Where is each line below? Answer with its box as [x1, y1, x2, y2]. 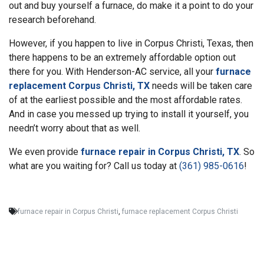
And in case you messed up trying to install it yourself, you [9, 108, 249, 120]
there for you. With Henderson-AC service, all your [9, 65, 216, 77]
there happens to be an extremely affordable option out [9, 51, 236, 63]
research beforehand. [9, 14, 96, 25]
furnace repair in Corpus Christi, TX [81, 146, 239, 157]
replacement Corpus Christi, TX [9, 80, 150, 91]
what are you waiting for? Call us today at [9, 160, 179, 171]
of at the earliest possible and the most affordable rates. [9, 94, 242, 105]
